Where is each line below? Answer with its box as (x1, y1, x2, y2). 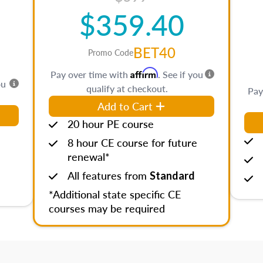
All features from (68, 168, 150, 183)
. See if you (158, 68, 203, 81)
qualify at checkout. (86, 82, 168, 95)
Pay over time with (50, 68, 130, 81)
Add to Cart (97, 99, 153, 113)
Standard (150, 169, 195, 182)
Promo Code (87, 46, 133, 58)
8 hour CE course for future (68, 135, 197, 150)
